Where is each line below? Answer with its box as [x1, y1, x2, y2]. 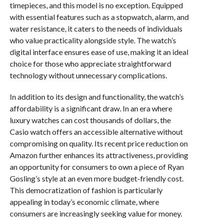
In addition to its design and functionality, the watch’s [9, 91, 184, 101]
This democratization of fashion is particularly [9, 185, 163, 195]
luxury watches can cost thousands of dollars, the [9, 115, 171, 125]
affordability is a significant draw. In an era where [9, 103, 172, 113]
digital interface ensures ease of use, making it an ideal [9, 47, 188, 56]
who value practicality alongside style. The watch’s [9, 35, 176, 45]
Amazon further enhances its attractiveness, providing [9, 150, 188, 160]
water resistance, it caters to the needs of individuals [9, 23, 182, 33]
